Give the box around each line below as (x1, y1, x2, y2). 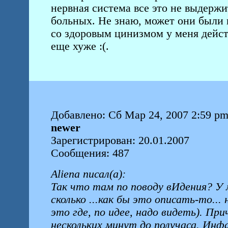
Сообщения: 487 (50, 147, 129, 159)
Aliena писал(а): (50, 168, 126, 180)
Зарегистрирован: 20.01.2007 (50, 134, 189, 147)
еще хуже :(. (50, 40, 112, 52)
